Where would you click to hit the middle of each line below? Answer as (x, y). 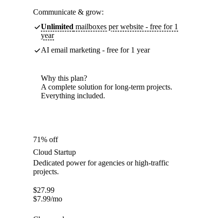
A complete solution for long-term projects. (107, 87)
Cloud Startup (54, 152)
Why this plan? (64, 78)
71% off (45, 140)
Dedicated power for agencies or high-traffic (101, 163)
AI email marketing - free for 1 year (95, 50)
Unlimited (57, 27)
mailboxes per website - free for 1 (126, 27)
